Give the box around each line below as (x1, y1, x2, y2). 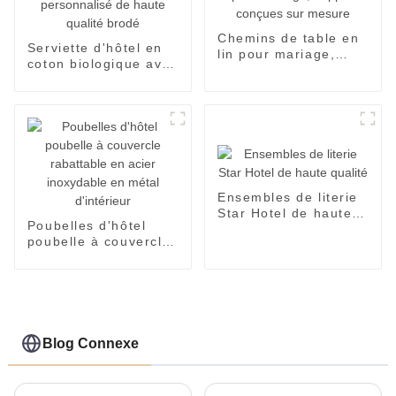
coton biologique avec (27, 56, 179, 71)
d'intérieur (27, 281, 98, 296)
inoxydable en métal (27, 265, 166, 280)
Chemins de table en (217, 31, 360, 46)
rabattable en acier (27, 249, 159, 264)
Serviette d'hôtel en (27, 40, 163, 55)
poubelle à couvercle (27, 233, 171, 248)
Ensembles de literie (217, 190, 358, 205)
